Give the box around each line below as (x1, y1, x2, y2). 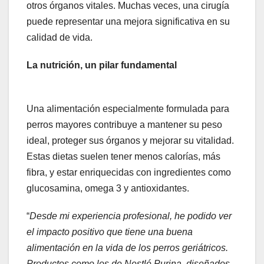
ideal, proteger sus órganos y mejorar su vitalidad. (27, 136, 234, 146)
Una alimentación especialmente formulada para (27, 104, 229, 114)
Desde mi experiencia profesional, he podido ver (29, 211, 232, 222)
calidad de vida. (27, 32, 93, 43)
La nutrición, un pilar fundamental (27, 60, 177, 71)
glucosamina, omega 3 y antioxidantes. (27, 183, 189, 194)
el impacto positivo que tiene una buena (27, 227, 193, 237)
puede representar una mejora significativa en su (27, 16, 230, 27)
